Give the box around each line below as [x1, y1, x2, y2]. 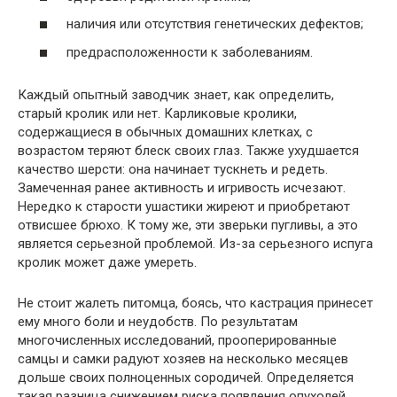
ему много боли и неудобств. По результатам [18, 313, 298, 330]
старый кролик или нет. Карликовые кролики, [18, 105, 297, 121]
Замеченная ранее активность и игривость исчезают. [18, 179, 346, 196]
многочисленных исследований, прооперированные [18, 331, 337, 348]
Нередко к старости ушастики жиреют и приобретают [18, 198, 350, 214]
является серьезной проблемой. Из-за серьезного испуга [18, 235, 373, 252]
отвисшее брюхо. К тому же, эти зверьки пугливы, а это [18, 216, 358, 233]
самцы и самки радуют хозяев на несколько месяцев [18, 350, 348, 367]
